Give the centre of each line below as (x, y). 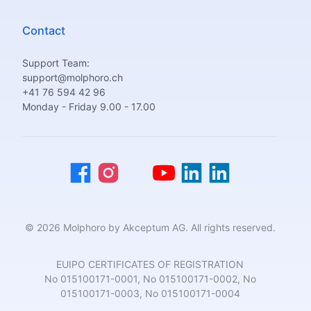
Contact (44, 31)
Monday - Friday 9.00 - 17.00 (89, 107)
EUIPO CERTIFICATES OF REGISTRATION (150, 264)
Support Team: (56, 63)
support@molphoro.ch (73, 77)
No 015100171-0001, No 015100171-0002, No (150, 279)
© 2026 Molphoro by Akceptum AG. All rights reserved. (150, 227)
